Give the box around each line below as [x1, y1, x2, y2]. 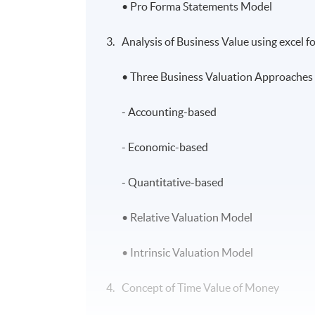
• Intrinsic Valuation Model [122, 245, 254, 259]
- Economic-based [122, 140, 209, 153]
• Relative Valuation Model [122, 210, 253, 224]
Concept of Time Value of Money [122, 281, 284, 294]
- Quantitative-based [122, 175, 224, 188]
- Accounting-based [122, 105, 217, 118]
